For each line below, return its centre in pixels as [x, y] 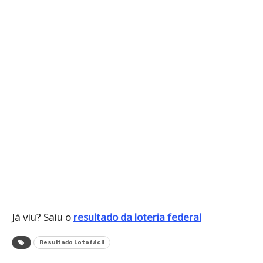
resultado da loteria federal [137, 217]
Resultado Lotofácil [72, 242]
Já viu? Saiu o [43, 217]
